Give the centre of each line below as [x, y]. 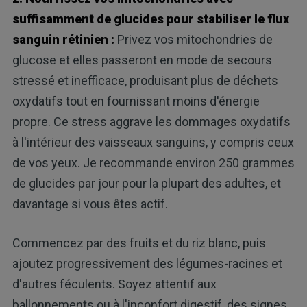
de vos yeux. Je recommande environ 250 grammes [153, 163]
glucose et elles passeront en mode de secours [142, 60]
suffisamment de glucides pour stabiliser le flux [150, 19]
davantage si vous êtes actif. [90, 204]
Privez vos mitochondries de [193, 40]
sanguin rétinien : [63, 40]
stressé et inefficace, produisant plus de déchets [145, 81]
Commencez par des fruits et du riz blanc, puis [139, 243]
